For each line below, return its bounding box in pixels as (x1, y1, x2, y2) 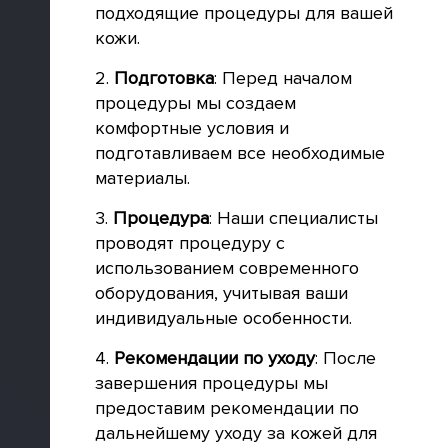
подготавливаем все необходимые (95, 142, 385, 164)
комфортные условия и (95, 117, 289, 139)
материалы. (95, 167, 190, 189)
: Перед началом (214, 67, 352, 89)
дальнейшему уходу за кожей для (95, 422, 377, 444)
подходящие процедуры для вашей (95, 2, 393, 24)
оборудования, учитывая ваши (95, 282, 348, 304)
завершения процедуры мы (95, 372, 328, 394)
